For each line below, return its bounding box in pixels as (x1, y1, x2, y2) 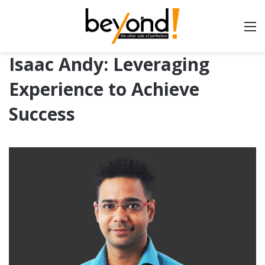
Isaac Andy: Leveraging (9, 52, 209, 76)
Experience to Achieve (9, 77, 199, 101)
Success (9, 102, 75, 126)
